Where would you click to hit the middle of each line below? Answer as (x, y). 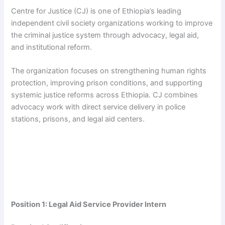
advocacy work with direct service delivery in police (98, 107)
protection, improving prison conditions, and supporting (107, 83)
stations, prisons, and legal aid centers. (78, 119)
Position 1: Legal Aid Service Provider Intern (89, 204)
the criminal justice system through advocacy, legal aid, (105, 35)
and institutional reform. (52, 47)
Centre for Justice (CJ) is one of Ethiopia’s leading (96, 11)
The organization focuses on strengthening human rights (109, 71)
